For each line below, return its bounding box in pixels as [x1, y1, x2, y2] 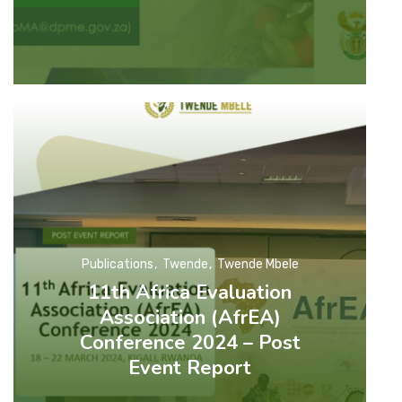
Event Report [128, 354, 252, 381]
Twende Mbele [216, 256, 299, 272]
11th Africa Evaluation [88, 278, 293, 306]
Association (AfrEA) [99, 303, 281, 331]
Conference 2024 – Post [79, 328, 301, 356]
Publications [81, 256, 153, 272]
